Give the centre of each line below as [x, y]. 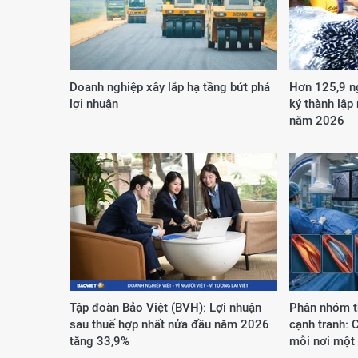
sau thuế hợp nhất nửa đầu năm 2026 [169, 324]
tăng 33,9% [99, 341]
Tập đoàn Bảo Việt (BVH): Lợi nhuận [165, 307]
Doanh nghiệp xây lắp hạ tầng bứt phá [170, 87]
